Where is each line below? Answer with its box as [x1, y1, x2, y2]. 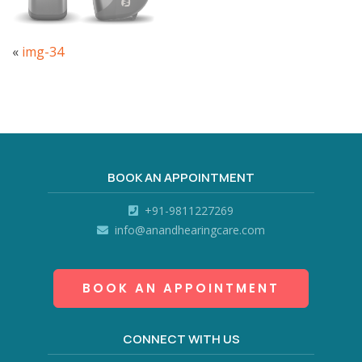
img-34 [22, 42, 64, 61]
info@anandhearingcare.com [112, 221, 265, 238]
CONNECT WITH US [122, 330, 240, 347]
